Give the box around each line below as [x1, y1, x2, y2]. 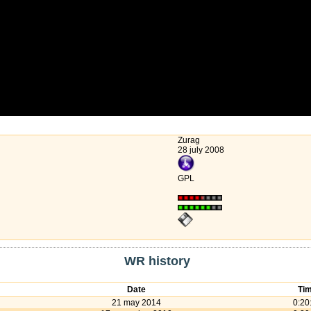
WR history [124, 254, 190, 268]
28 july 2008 [177, 145, 224, 155]
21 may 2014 [111, 298, 161, 308]
